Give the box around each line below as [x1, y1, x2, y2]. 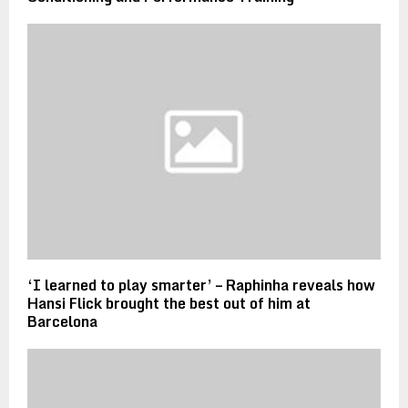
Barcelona [27, 309, 97, 333]
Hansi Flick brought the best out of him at [27, 291, 311, 315]
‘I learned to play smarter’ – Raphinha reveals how [27, 272, 375, 297]
